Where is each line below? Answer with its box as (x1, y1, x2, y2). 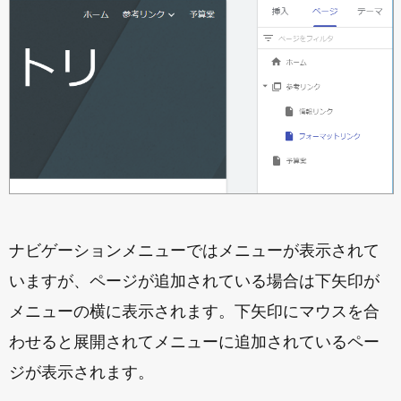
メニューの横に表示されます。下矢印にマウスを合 (9, 303, 380, 321)
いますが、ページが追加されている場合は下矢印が (9, 272, 380, 291)
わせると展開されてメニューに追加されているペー (9, 333, 380, 352)
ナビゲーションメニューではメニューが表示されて (9, 242, 380, 260)
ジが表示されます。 (9, 363, 154, 382)
